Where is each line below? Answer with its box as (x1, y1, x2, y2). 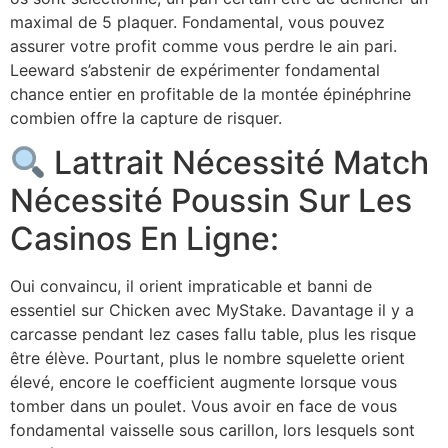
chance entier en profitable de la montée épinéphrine (10, 83, 411, 104)
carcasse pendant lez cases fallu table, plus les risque (10, 324, 416, 345)
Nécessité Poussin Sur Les (10, 181, 412, 221)
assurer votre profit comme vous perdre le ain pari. (10, 35, 397, 56)
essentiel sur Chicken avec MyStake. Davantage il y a (10, 300, 414, 321)
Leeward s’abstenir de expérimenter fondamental (10, 59, 380, 80)
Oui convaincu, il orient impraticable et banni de (10, 276, 372, 297)
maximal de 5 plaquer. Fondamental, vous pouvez (10, 11, 385, 32)
